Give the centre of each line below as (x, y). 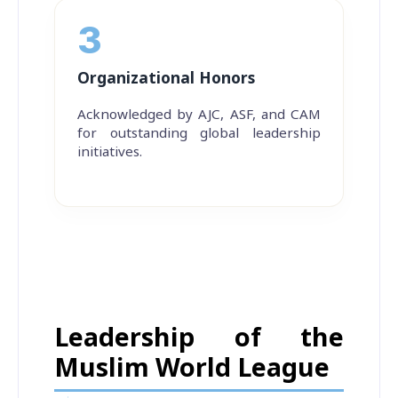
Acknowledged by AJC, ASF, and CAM (199, 114)
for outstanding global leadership (199, 133)
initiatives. (110, 151)
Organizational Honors (166, 78)
